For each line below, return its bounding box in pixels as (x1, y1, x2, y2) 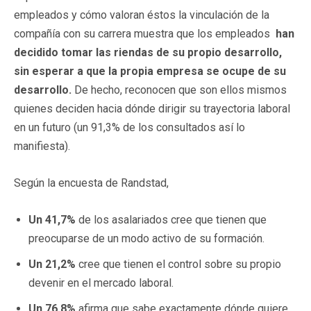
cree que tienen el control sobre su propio (78, 257, 281, 271)
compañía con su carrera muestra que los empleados (14, 26, 276, 40)
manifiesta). (14, 139, 73, 153)
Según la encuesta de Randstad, (14, 176, 169, 190)
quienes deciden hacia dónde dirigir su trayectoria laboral (14, 101, 290, 115)
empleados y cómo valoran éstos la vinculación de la (14, 8, 269, 22)
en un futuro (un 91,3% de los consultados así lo (14, 120, 245, 134)
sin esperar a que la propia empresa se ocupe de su (14, 64, 286, 78)
